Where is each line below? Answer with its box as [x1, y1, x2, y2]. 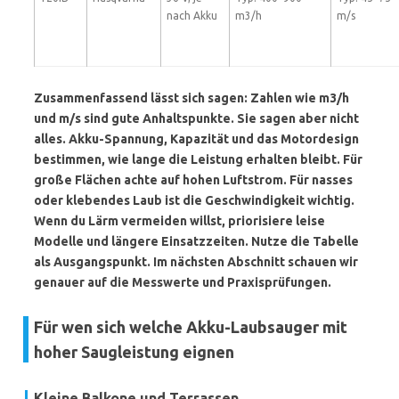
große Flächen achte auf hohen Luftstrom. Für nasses [34, 173, 353, 187]
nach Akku [167, 10, 217, 21]
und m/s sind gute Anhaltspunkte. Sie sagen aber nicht [34, 111, 359, 126]
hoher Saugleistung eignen [34, 343, 234, 361]
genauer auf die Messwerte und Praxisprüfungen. [34, 275, 331, 289]
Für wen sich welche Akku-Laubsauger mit [34, 318, 347, 336]
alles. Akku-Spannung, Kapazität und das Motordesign [34, 132, 359, 146]
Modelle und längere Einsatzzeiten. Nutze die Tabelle [34, 234, 359, 248]
